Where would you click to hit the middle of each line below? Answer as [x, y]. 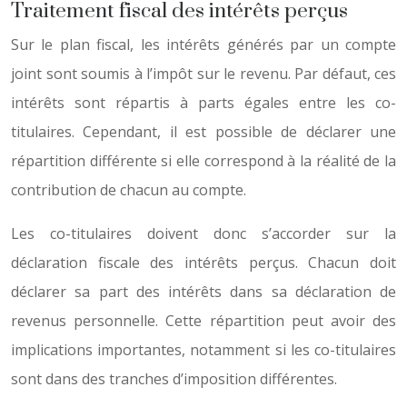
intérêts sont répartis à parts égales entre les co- [203, 103]
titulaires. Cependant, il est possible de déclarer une [203, 132]
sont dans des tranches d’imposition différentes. [174, 379]
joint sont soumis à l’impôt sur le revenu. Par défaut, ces [203, 74]
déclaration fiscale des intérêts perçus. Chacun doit [203, 263]
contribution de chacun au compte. [129, 190]
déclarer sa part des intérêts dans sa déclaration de [203, 292]
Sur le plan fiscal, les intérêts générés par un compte [203, 45]
